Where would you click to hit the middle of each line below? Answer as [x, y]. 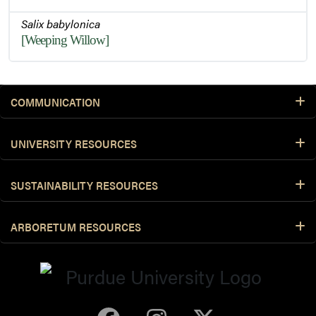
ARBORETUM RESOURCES [76, 227]
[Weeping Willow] [65, 40]
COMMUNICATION [55, 102]
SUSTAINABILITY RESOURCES [84, 185]
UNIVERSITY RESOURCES [74, 144]
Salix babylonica [61, 23]
